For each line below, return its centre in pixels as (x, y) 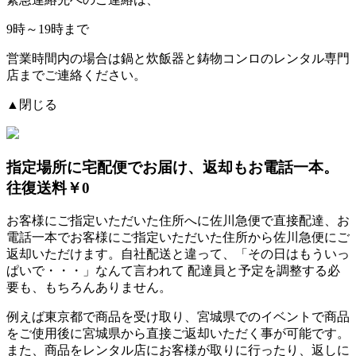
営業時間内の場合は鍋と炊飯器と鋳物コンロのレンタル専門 (178, 58)
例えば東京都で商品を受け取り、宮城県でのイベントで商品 (178, 317)
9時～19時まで (48, 29)
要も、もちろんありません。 (89, 288)
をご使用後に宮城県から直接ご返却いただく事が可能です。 (178, 334)
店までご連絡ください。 (76, 75)
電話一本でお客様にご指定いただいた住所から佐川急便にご (178, 238)
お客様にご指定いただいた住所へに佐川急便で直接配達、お (178, 221)
